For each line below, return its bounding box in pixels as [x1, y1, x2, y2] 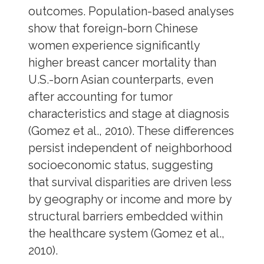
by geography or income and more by [28, 193, 232, 207]
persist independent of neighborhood [28, 141, 232, 156]
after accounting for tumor [28, 90, 173, 104]
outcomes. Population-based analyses [28, 5, 234, 19]
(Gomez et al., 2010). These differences [28, 124, 234, 138]
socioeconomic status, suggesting [28, 159, 213, 173]
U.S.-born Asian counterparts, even [28, 73, 213, 87]
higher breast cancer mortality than [28, 56, 216, 70]
